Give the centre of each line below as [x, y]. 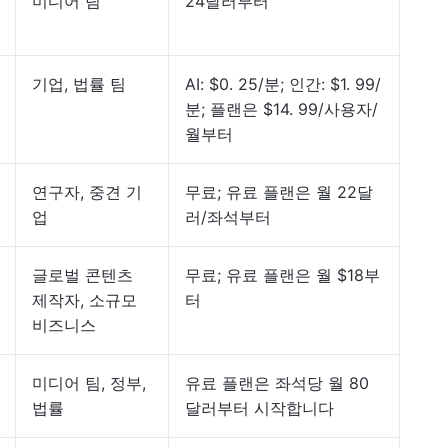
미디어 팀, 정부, [89, 383]
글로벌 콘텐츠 [82, 275]
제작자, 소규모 [84, 300]
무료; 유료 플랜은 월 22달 [279, 192]
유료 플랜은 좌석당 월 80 [277, 383]
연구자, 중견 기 [87, 192]
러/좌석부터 [228, 217]
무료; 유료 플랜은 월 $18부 [282, 275]
